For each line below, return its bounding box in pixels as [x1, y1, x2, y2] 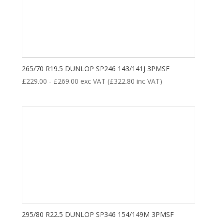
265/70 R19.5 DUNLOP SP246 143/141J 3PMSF [21, 64, 170, 74]
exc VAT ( [80, 77, 109, 86]
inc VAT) [134, 77, 162, 86]
